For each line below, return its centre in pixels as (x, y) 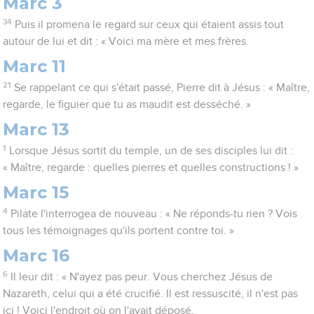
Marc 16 (36, 256)
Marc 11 (35, 67)
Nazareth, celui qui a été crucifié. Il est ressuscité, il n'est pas (151, 294)
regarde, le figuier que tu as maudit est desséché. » (127, 105)
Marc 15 (36, 193)
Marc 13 (36, 130)
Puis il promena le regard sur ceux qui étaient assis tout (149, 25)
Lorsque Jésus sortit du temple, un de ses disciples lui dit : (151, 151)
